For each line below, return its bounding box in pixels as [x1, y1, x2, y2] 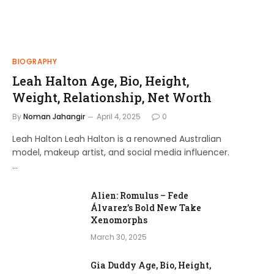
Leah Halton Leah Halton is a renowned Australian [12, 133, 221, 146]
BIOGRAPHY [12, 56, 57, 67]
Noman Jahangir [23, 111, 85, 122]
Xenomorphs [91, 214, 147, 226]
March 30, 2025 [91, 232, 147, 243]
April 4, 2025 [97, 111, 141, 122]
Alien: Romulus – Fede [91, 190, 188, 202]
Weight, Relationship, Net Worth [12, 89, 212, 106]
